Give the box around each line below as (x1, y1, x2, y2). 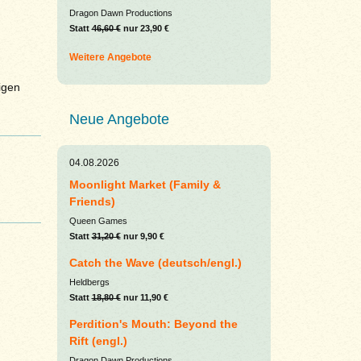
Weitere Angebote (68, 52, 151, 63)
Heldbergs (68, 277, 110, 287)
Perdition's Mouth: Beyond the (68, 317, 238, 330)
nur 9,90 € (120, 231, 164, 241)
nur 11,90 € (120, 293, 168, 302)
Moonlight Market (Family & (68, 178, 221, 191)
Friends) (68, 195, 115, 208)
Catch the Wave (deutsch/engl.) (68, 256, 242, 269)
